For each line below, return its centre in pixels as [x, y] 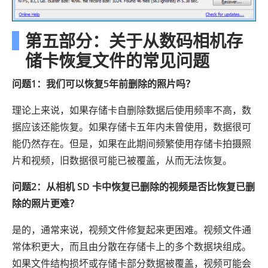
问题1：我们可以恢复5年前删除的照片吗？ [103, 84]
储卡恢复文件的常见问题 [117, 61]
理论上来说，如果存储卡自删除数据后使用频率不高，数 [132, 110]
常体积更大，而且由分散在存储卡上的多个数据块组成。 [132, 247]
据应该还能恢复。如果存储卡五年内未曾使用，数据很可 [132, 127]
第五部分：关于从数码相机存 [134, 41]
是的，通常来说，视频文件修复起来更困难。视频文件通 [132, 230]
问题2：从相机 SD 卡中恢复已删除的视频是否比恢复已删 [133, 187]
